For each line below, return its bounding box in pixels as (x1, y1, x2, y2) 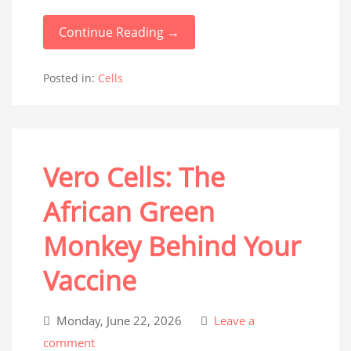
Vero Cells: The (43, 159, 225, 195)
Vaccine (43, 262, 136, 299)
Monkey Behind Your (43, 228, 301, 264)
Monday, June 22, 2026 (53, 313, 185, 328)
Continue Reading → (59, 24, 179, 41)
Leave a (211, 313, 255, 328)
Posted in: (43, 71, 98, 85)
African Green (43, 194, 215, 230)
